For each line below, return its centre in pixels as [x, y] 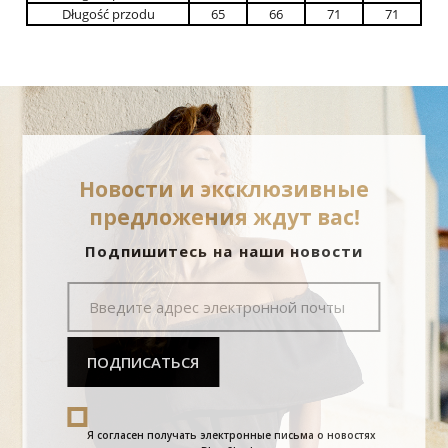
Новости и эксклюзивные [224, 189]
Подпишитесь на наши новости [224, 251]
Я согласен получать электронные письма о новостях [232, 435]
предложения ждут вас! [224, 217]
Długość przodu [108, 14]
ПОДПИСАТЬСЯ [143, 362]
